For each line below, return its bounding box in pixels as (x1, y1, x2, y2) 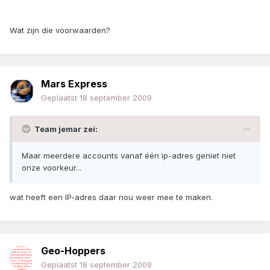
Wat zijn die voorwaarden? (10, 25, 110, 36)
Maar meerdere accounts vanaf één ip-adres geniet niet (22, 151, 236, 161)
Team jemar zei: (34, 124, 98, 134)
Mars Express (41, 78, 107, 90)
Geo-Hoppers (41, 245, 105, 257)
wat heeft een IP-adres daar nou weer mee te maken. (10, 192, 213, 202)
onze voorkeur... (22, 163, 81, 173)
